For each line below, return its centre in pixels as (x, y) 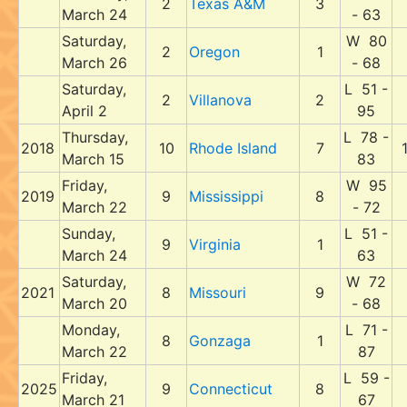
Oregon (214, 52)
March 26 (94, 63)
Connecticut (231, 389)
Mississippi (226, 196)
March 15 (93, 159)
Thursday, (95, 137)
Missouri (218, 293)
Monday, (91, 330)
